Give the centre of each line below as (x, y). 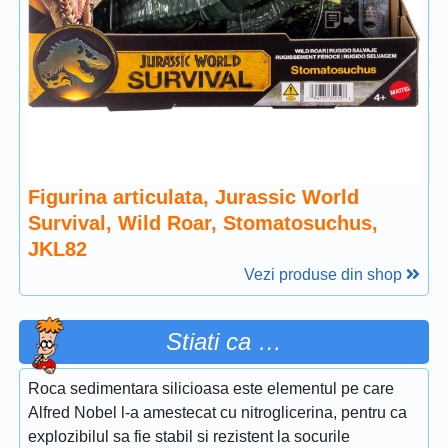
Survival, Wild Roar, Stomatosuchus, (203, 223)
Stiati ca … (224, 341)
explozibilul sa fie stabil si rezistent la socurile (189, 436)
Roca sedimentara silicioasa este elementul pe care (211, 388)
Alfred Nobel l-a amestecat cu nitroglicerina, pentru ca (217, 412)
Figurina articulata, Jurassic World (193, 197)
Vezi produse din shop (325, 274)
